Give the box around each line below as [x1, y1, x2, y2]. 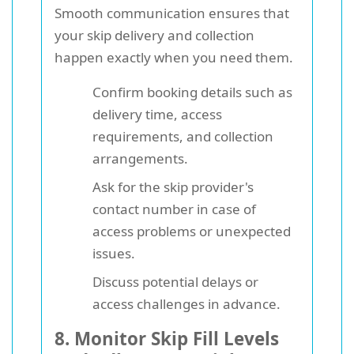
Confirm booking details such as [92, 82, 292, 101]
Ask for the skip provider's [92, 177, 254, 196]
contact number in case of [92, 199, 256, 218]
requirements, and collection [92, 126, 273, 145]
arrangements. [92, 149, 188, 168]
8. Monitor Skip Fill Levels [55, 326, 279, 351]
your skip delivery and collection [55, 25, 254, 44]
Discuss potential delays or [92, 272, 258, 291]
